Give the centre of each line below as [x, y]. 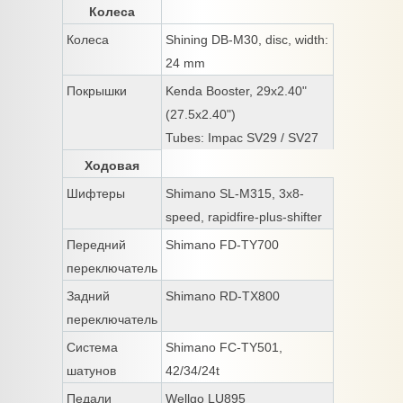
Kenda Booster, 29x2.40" [236, 91]
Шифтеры [96, 194]
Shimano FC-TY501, [224, 348]
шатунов [91, 371]
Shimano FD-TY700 [222, 245]
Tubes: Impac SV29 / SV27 [242, 138]
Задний [88, 296]
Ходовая [112, 166]
